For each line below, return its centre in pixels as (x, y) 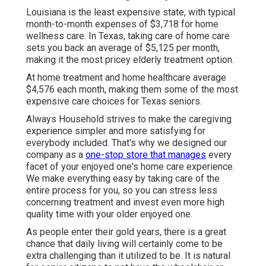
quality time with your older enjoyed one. (109, 214)
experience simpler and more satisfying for (116, 131)
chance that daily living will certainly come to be (124, 244)
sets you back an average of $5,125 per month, (123, 48)
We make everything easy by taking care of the (123, 179)
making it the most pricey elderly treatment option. (130, 60)
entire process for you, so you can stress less (122, 191)
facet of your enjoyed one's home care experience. (130, 167)
